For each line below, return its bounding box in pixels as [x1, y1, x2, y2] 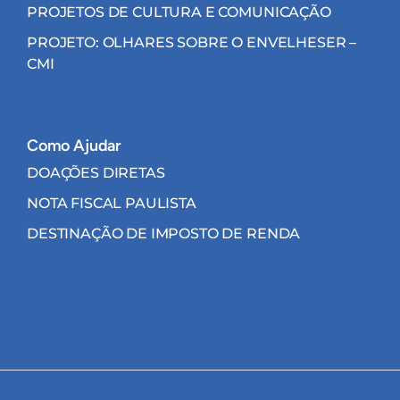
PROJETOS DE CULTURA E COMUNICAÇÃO [27, 4, 331, 21]
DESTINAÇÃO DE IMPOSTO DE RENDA [27, 225, 301, 243]
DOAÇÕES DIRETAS [27, 164, 165, 182]
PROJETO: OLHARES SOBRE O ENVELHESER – [27, 34, 357, 52]
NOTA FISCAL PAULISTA [27, 195, 196, 212]
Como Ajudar [27, 136, 122, 156]
